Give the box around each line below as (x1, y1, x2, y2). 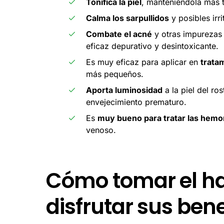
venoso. (86, 124, 116, 135)
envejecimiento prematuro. (86, 96, 186, 107)
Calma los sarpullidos (86, 12, 169, 23)
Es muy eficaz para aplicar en (86, 56, 200, 67)
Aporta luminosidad (86, 84, 162, 95)
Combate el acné (86, 28, 152, 39)
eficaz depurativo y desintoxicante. (86, 40, 218, 51)
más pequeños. (86, 68, 143, 79)
